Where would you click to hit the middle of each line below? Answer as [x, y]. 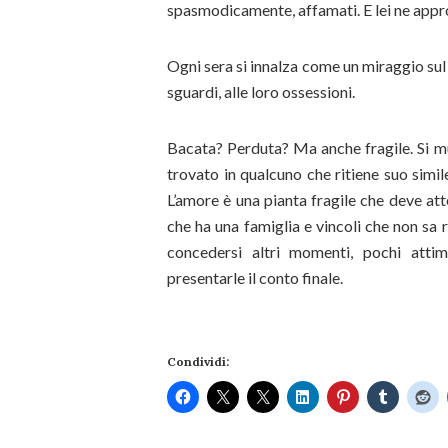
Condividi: [198, 362]
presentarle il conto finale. [255, 278]
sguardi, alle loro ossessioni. [261, 92]
